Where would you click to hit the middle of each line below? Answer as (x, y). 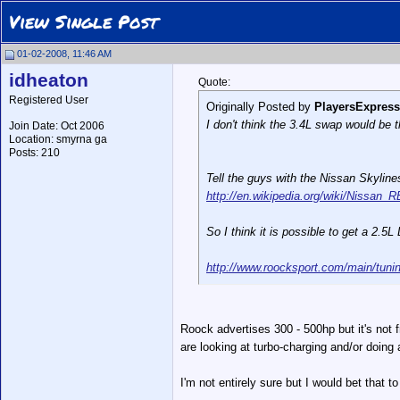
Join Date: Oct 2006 (57, 126)
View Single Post (83, 21)
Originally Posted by (260, 107)
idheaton (49, 80)
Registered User (49, 100)
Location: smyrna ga (58, 139)
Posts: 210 (34, 153)
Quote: (214, 82)
